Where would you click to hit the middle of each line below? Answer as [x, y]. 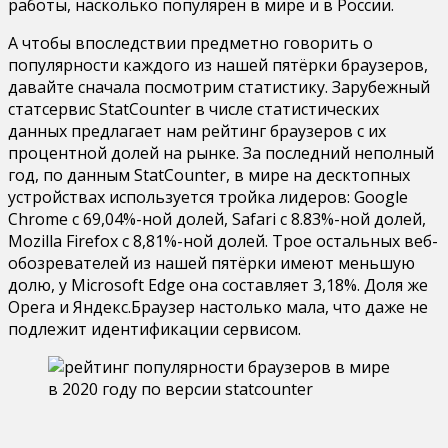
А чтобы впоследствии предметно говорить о [190, 42]
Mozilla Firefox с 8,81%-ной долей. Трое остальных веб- [223, 240]
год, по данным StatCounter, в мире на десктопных [209, 174]
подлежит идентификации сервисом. [154, 328]
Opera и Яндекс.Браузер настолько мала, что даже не [218, 306]
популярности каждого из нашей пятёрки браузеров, [218, 64]
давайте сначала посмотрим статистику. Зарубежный [219, 86]
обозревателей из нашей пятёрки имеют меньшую [211, 262]
